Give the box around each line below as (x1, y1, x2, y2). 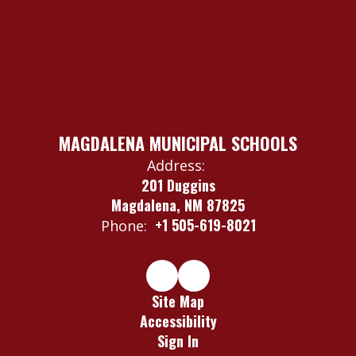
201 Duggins (141, 174, 215, 195)
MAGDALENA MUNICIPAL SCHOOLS (59, 130, 297, 156)
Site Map (152, 290, 204, 311)
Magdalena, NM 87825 (111, 194, 245, 215)
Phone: (100, 215, 147, 235)
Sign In (157, 330, 199, 351)
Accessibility (139, 310, 217, 331)
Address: (147, 155, 205, 175)
